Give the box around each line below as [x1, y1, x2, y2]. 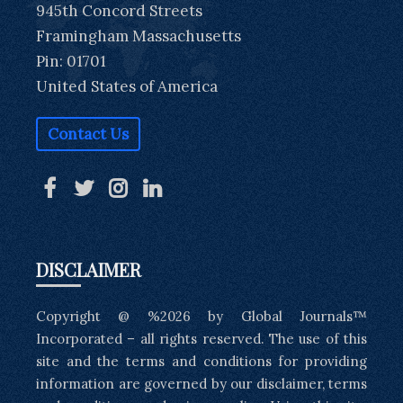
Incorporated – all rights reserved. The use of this [36, 329, 367, 347]
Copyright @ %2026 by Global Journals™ [36, 307, 367, 325]
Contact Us [48, 123, 129, 144]
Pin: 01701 [36, 50, 106, 71]
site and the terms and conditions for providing [36, 352, 367, 370]
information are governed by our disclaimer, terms [36, 374, 367, 392]
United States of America [36, 76, 218, 96]
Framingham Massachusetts [36, 25, 241, 46]
